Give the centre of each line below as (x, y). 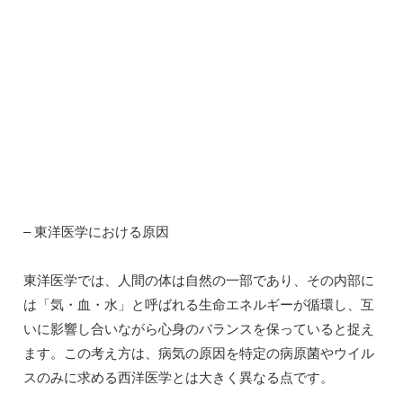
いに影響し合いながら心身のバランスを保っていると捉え (199, 329)
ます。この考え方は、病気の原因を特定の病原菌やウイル (199, 354)
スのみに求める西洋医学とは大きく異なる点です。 (179, 378)
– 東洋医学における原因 (96, 232)
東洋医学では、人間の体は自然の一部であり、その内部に (199, 281)
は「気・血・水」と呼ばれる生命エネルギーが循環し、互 (199, 305)
